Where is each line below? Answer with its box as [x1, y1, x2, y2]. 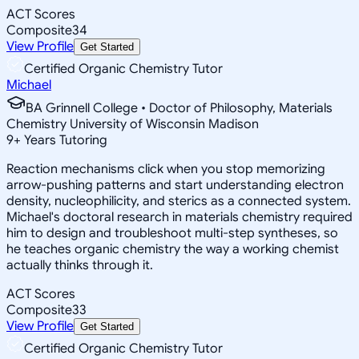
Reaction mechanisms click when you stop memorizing [6, 160, 325, 177]
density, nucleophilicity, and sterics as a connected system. [6, 192, 351, 209]
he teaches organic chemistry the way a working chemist [6, 240, 339, 257]
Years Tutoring [21, 131, 107, 148]
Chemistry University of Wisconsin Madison [6, 115, 259, 132]
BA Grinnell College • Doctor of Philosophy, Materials [26, 99, 333, 116]
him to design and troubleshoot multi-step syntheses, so [6, 224, 338, 241]
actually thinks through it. [6, 256, 153, 273]
